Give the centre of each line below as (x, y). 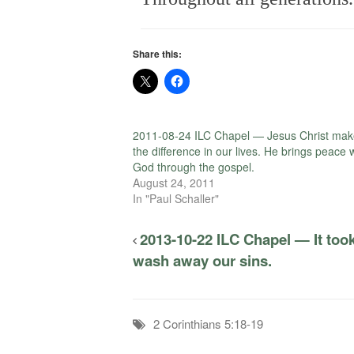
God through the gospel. (194, 166)
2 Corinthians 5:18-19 (208, 323)
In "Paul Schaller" (176, 198)
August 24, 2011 (174, 182)
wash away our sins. (202, 260)
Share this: (157, 53)
